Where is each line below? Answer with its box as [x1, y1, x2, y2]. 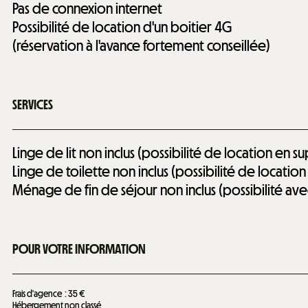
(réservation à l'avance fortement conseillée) [12, 36, 270, 55]
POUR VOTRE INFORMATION [12, 240, 146, 257]
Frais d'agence [12, 288, 62, 300]
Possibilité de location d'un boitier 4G [12, 17, 232, 36]
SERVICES [12, 96, 53, 113]
